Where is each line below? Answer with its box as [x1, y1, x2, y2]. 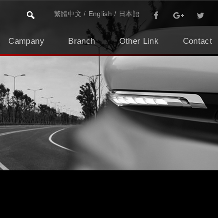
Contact [182, 36, 212, 46]
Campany [8, 36, 44, 46]
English [88, 10, 112, 18]
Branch [68, 36, 95, 46]
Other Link [119, 36, 159, 46]
